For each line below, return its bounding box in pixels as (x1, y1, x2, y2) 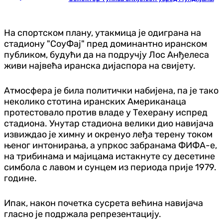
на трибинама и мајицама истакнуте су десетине (4, 151, 215, 162)
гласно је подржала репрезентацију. (4, 209, 161, 220)
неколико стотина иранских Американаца (4, 96, 186, 108)
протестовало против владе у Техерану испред (4, 107, 208, 118)
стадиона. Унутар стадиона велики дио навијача (4, 118, 214, 129)
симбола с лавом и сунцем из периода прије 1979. (4, 162, 217, 173)
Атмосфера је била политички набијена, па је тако (4, 85, 219, 97)
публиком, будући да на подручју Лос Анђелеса (4, 49, 209, 61)
